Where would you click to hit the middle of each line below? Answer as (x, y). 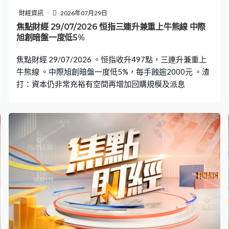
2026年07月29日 (83, 13)
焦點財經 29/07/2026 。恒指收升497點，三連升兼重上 (111, 59)
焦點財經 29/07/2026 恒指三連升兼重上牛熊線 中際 (111, 27)
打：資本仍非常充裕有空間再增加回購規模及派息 (101, 84)
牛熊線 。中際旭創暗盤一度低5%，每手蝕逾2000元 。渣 (113, 71)
